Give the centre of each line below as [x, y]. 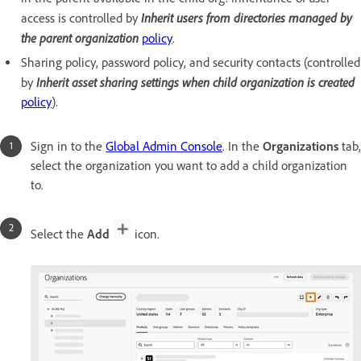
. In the [243, 146]
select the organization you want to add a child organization [189, 166]
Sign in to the [68, 146]
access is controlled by [81, 18]
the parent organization [80, 38]
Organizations [302, 146]
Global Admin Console [164, 146]
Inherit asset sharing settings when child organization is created [195, 82]
